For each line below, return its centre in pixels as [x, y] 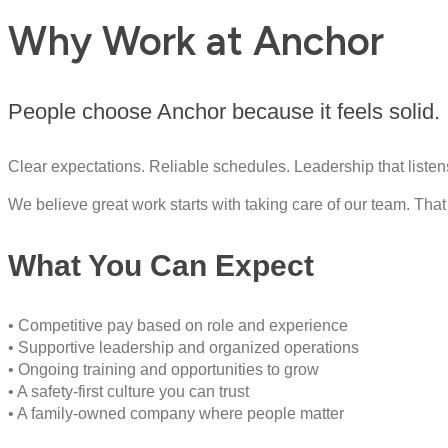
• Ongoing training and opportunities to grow [163, 369]
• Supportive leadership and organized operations [183, 347]
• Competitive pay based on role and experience [178, 325]
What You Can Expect [161, 265]
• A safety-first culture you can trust [128, 391]
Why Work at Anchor [196, 41]
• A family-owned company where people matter [176, 413]
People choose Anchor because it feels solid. [224, 112]
